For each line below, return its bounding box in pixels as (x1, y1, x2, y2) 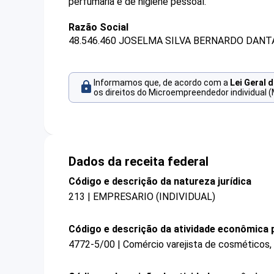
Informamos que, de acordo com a (94, 78, 230, 88)
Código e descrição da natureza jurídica (68, 175, 251, 187)
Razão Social (68, 21, 128, 33)
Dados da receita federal (68, 154, 209, 169)
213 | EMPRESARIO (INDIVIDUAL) (68, 190, 215, 202)
